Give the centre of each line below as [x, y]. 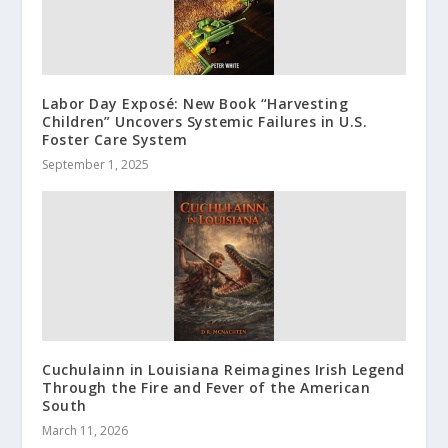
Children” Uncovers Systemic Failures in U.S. [205, 121]
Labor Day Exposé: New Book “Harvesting [195, 103]
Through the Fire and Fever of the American [206, 387]
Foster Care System [115, 139]
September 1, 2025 [96, 164]
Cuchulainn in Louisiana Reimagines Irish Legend [223, 369]
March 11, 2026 [85, 430]
